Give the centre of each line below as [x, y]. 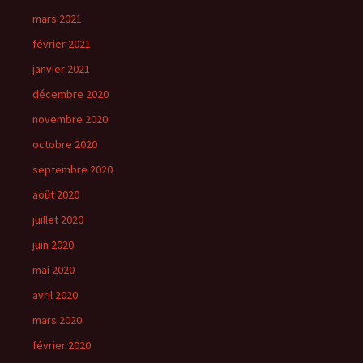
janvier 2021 [61, 69]
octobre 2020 [65, 145]
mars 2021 [57, 19]
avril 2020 [55, 295]
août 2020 [56, 195]
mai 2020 [53, 270]
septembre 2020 [73, 170]
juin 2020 [53, 245]
